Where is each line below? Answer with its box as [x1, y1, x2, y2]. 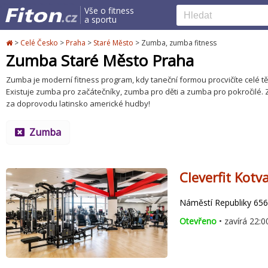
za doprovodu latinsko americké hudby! [6, 98, 150, 109]
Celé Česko [20, 38, 58, 48]
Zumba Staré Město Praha [6, 49, 194, 71]
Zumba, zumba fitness [139, 38, 217, 48]
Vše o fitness [84, 5, 134, 16]
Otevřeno [179, 215, 217, 227]
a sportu [84, 14, 117, 25]
